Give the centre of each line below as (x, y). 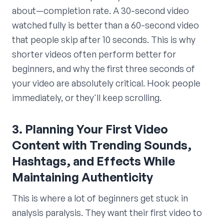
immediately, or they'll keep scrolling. (87, 98)
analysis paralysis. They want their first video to (107, 213)
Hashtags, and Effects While (93, 161)
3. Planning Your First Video (90, 129)
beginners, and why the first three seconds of (103, 69)
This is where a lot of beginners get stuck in (100, 198)
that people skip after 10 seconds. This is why (104, 40)
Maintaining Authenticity (82, 177)
